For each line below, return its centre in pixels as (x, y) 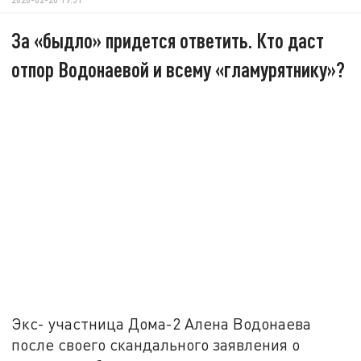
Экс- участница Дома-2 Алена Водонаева (162, 324)
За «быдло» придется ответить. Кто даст (168, 39)
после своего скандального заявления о (156, 345)
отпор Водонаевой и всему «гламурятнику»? (178, 68)
